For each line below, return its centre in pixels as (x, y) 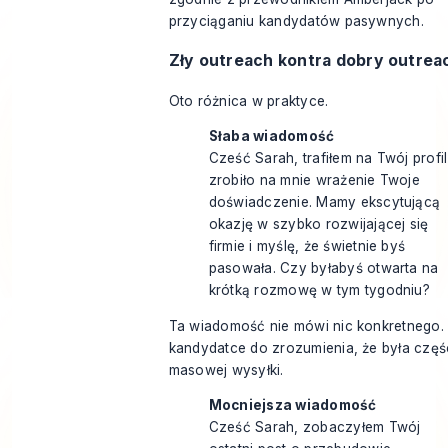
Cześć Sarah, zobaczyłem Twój (314, 427)
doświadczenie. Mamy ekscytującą (324, 202)
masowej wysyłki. (226, 369)
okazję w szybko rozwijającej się (318, 224)
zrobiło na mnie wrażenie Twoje (314, 180)
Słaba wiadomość (271, 136)
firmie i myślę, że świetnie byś (307, 246)
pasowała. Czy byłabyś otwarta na (323, 268)
